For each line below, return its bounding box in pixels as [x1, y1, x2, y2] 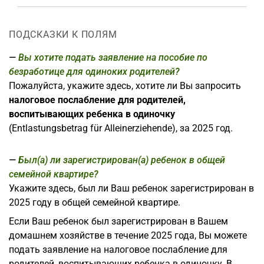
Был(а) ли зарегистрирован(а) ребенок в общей [18, 154, 225, 166]
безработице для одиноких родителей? [9, 65, 180, 77]
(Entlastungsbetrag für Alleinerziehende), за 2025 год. [9, 122, 233, 134]
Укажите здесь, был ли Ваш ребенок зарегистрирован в [9, 182, 254, 194]
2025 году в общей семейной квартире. [9, 196, 180, 208]
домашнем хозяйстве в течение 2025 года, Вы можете [9, 229, 247, 241]
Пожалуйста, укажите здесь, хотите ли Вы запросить [9, 80, 241, 91]
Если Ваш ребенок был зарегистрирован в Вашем [9, 215, 228, 227]
